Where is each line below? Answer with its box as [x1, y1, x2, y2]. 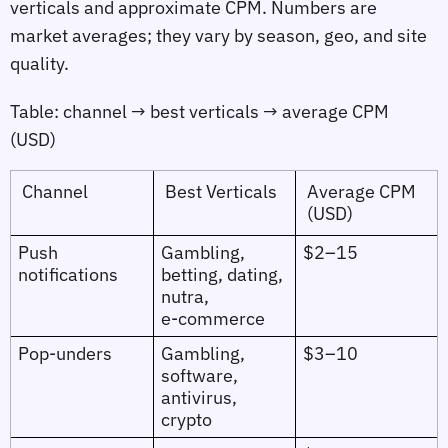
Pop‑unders [17, 341, 112, 365]
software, [160, 363, 238, 387]
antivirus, [160, 385, 237, 409]
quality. [10, 51, 69, 75]
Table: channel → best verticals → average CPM [10, 99, 389, 123]
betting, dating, [160, 262, 283, 286]
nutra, [160, 284, 209, 308]
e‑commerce [160, 306, 265, 330]
